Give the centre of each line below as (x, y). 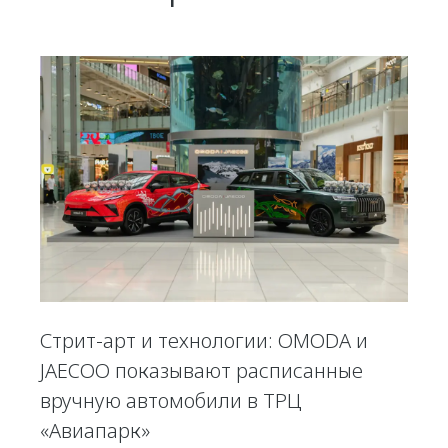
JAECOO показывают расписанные (201, 370)
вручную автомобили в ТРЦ (171, 400)
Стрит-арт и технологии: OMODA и (204, 340)
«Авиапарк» (95, 430)
